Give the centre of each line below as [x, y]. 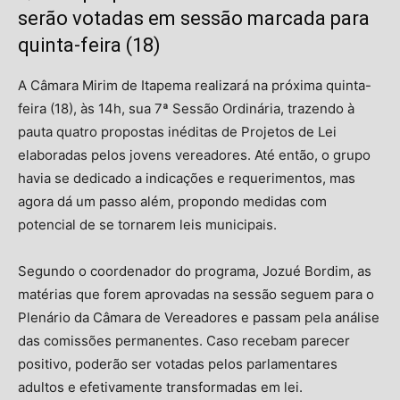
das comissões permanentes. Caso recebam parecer [184, 341]
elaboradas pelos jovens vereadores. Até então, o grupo [194, 155]
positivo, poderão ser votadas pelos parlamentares [178, 364]
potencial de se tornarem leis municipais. [147, 225]
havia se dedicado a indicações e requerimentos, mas [187, 179]
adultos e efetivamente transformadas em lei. [160, 387]
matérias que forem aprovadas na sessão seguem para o [196, 295]
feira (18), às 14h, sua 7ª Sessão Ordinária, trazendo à [186, 109]
